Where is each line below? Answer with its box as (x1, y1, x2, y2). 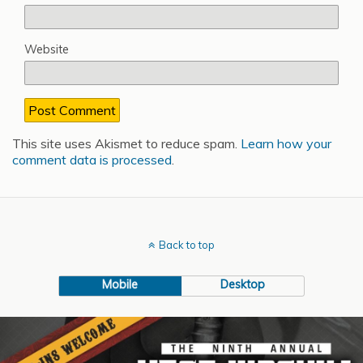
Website (24, 42, 69, 58)
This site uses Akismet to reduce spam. (12, 135, 241, 152)
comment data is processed (12, 152, 172, 169)
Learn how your (241, 135, 331, 152)
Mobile (102, 277, 139, 293)
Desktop (220, 277, 266, 293)
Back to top (159, 238, 215, 252)
